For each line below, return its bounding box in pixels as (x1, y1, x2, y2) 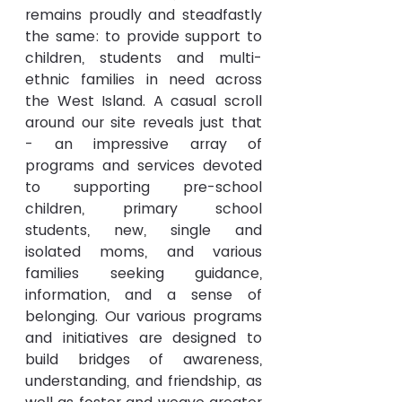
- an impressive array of (25, 134, 262, 154)
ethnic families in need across (25, 69, 262, 90)
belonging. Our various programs (25, 306, 262, 327)
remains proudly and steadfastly (25, 4, 262, 25)
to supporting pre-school (25, 177, 262, 197)
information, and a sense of (25, 284, 262, 305)
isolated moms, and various (25, 241, 262, 262)
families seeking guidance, (25, 263, 262, 284)
